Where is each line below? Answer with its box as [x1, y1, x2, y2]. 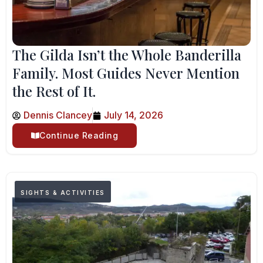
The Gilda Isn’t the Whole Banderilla [12, 45, 241, 64]
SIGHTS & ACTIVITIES [21, 189, 105, 196]
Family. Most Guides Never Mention [12, 63, 240, 82]
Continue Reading [39, 130, 118, 140]
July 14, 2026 [104, 109, 163, 121]
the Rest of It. [12, 82, 96, 100]
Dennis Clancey [23, 109, 92, 121]
